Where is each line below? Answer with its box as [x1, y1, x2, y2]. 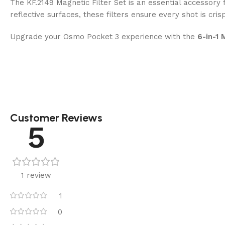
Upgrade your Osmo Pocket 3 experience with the [10, 32, 197, 41]
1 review [21, 170, 51, 180]
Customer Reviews [10, 110, 102, 125]
